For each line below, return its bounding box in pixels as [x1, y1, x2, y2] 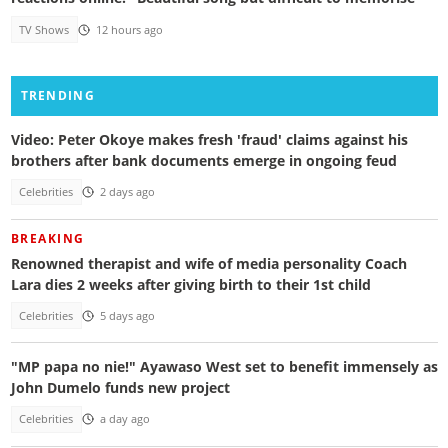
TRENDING [20, 86, 95, 104]
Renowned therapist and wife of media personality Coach [10, 253, 407, 273]
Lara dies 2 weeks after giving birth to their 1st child [10, 274, 371, 294]
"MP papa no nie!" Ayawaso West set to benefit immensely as [10, 357, 438, 377]
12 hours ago [95, 22, 163, 37]
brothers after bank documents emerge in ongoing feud [10, 151, 397, 171]
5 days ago [99, 308, 155, 323]
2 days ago [99, 185, 155, 200]
